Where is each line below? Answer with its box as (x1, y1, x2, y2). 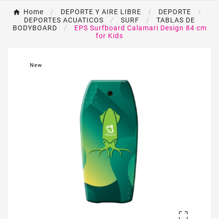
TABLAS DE (156, 16, 195, 24)
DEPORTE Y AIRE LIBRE (61, 8, 141, 16)
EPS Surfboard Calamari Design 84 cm (74, 24, 207, 32)
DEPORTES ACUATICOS (24, 16, 104, 24)
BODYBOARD (12, 24, 57, 32)
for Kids (96, 32, 123, 40)
